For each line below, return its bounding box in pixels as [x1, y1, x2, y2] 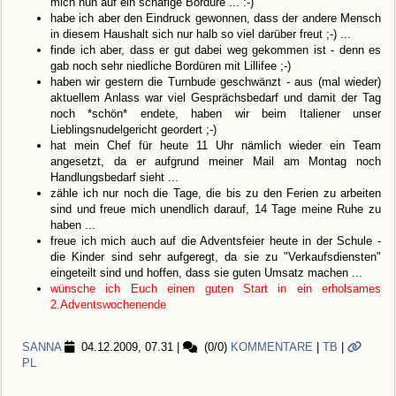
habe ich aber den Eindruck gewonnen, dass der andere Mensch [50, 11, 381, 26]
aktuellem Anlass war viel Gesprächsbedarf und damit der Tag [50, 91, 381, 105]
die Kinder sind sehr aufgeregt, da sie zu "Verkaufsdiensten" [50, 250, 381, 264]
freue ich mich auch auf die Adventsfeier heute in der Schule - [50, 234, 381, 248]
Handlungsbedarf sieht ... [50, 171, 179, 185]
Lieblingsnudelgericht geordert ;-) [50, 123, 217, 137]
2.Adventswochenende [50, 298, 166, 312]
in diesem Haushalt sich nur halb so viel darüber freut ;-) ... [50, 27, 351, 42]
